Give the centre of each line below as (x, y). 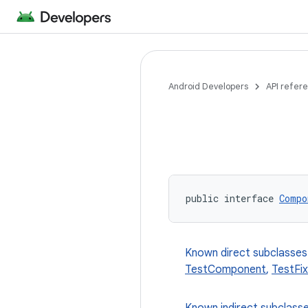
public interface (232, 198)
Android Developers (208, 86)
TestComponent (225, 269)
